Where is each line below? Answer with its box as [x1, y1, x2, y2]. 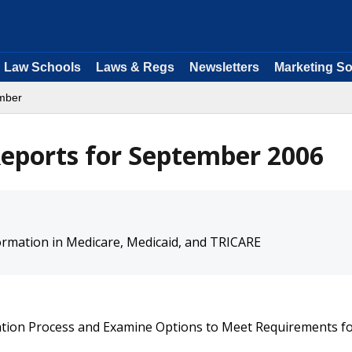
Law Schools [4, 60, 81, 74]
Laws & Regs [96, 60, 174, 74]
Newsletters [189, 60, 259, 74]
